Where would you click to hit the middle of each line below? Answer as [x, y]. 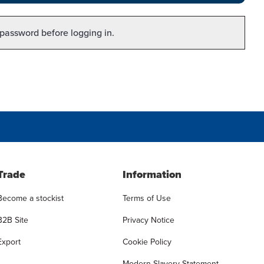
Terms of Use [147, 198]
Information [152, 174]
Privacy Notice [149, 220]
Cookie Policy [147, 242]
